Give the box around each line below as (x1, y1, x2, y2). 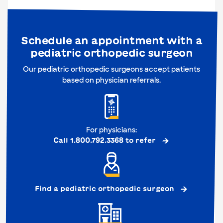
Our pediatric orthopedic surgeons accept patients (23, 65, 200, 74)
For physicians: (86, 125, 137, 134)
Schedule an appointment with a (21, 35, 202, 45)
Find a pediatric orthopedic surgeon (35, 185, 174, 193)
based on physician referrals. (62, 76, 161, 85)
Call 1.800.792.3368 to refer (53, 137, 156, 144)
